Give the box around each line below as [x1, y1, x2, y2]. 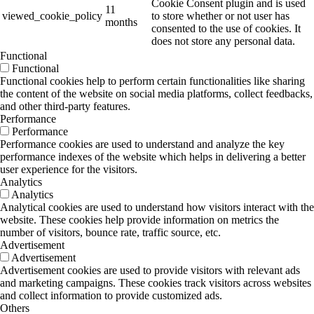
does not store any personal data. [151, 35, 295, 48]
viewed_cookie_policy [2, 10, 102, 22]
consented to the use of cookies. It [151, 22, 301, 35]
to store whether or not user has [151, 10, 289, 22]
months [105, 16, 137, 29]
